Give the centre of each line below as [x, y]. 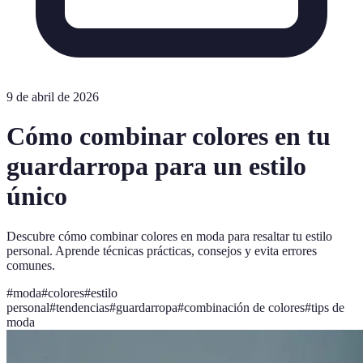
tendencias [83, 307]
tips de [328, 307]
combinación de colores [244, 307]
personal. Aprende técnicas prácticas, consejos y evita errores [162, 250]
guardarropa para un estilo [156, 167]
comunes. [31, 265]
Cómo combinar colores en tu [169, 137]
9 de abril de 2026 [53, 97]
